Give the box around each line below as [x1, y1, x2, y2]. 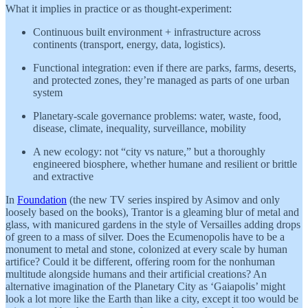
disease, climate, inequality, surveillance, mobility [33, 122, 246, 134]
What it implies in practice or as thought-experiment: [5, 2, 232, 14]
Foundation [17, 193, 67, 206]
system [33, 86, 63, 98]
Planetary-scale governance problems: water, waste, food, [33, 109, 281, 122]
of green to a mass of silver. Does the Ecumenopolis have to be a [5, 230, 285, 243]
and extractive [33, 170, 93, 182]
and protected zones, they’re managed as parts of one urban [33, 74, 289, 86]
